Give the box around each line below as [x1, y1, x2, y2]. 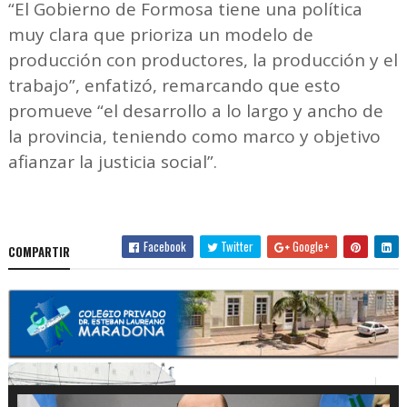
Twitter [218, 236, 254, 255]
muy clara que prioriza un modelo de [7, 22, 313, 46]
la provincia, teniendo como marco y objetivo [7, 124, 381, 148]
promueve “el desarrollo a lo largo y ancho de [7, 98, 383, 123]
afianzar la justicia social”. [7, 149, 222, 174]
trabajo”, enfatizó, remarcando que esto [7, 73, 341, 97]
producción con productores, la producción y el [7, 47, 398, 72]
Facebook [141, 236, 187, 255]
